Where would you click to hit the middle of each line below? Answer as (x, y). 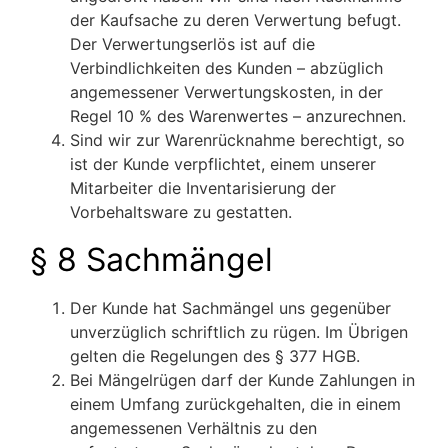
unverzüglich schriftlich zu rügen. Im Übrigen (239, 332)
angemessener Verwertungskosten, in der (226, 92)
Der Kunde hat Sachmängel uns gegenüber (230, 308)
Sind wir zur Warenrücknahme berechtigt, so (237, 140)
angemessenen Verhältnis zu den (193, 428)
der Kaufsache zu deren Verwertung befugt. (235, 20)
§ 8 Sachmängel (151, 260)
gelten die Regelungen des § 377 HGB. (215, 356)
